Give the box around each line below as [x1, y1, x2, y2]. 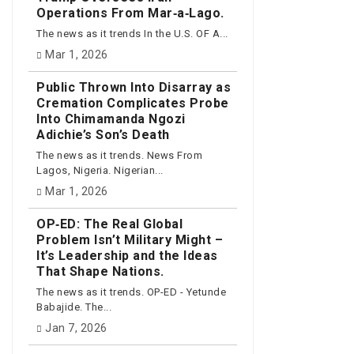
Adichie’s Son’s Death [36, 126, 170, 142]
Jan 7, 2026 [45, 321, 107, 334]
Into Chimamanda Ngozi [36, 111, 186, 126]
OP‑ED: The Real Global [36, 216, 183, 232]
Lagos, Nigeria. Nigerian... [36, 164, 164, 177]
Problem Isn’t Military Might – [36, 232, 223, 247]
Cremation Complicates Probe [36, 95, 229, 111]
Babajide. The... [36, 301, 111, 314]
